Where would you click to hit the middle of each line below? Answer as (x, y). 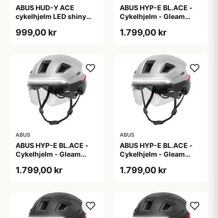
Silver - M (31, 163)
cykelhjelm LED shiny (51, 16)
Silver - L (134, 25)
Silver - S (135, 163)
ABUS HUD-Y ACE (45, 7)
